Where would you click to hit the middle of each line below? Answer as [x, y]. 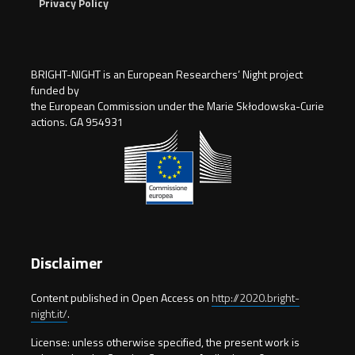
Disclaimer [67, 263]
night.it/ [49, 314]
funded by [55, 90]
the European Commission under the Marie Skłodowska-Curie [177, 106]
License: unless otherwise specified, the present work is [165, 342]
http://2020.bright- [256, 298]
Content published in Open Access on [121, 298]
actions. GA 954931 [77, 122]
